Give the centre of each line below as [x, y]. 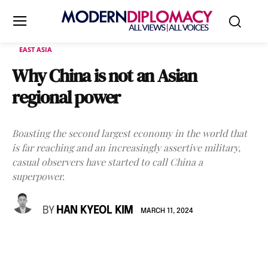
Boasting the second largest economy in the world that [130, 133]
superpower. [38, 176]
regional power [66, 97]
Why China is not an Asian [104, 76]
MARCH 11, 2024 [167, 211]
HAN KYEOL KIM [95, 211]
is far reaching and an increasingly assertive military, [126, 147]
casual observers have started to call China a [107, 162]
